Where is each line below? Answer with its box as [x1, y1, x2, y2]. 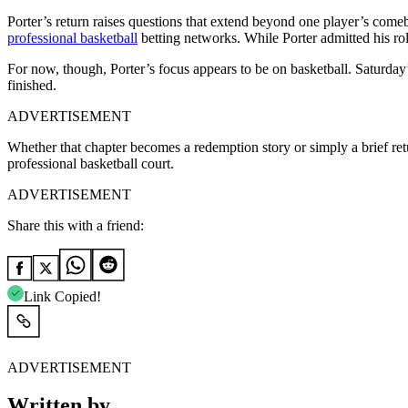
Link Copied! [24, 288, 101, 304]
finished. [7, 76, 56, 93]
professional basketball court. [7, 155, 174, 171]
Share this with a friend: [7, 217, 144, 233]
